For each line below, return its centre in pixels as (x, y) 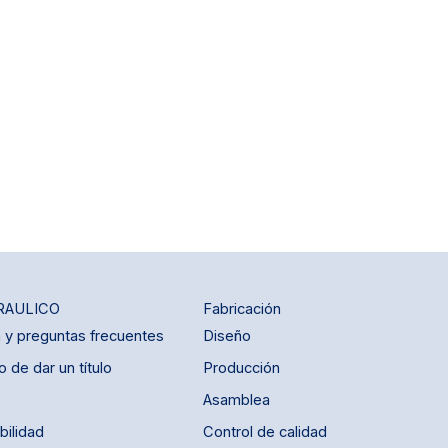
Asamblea (236, 400)
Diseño (226, 336)
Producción (241, 368)
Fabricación (241, 309)
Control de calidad (264, 432)
